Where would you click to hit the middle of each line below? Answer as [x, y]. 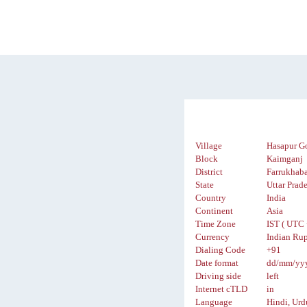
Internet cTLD [222, 290]
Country [211, 198]
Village [209, 146]
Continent [214, 211]
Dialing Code [221, 250]
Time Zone [216, 224]
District [209, 172]
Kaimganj [285, 159]
